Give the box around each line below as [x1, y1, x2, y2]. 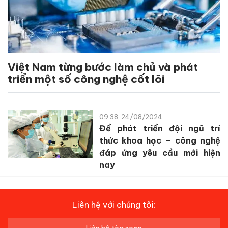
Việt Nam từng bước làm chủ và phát [8, 60, 198, 74]
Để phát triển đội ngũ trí [99, 123, 220, 134]
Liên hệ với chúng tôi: [72, 199, 156, 210]
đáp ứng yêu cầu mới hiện [99, 148, 220, 158]
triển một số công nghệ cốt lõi [8, 72, 164, 87]
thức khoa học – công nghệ [99, 135, 220, 146]
